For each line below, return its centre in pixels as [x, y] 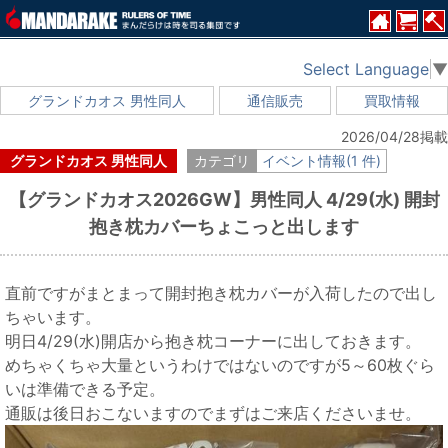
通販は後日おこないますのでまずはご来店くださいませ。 [213, 412]
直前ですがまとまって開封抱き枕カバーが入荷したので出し [221, 292]
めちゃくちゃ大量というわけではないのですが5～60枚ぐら [220, 364]
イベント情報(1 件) [321, 160]
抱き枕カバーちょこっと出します [224, 226]
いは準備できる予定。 [85, 388]
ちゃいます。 [53, 316]
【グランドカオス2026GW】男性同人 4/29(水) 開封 [224, 199]
